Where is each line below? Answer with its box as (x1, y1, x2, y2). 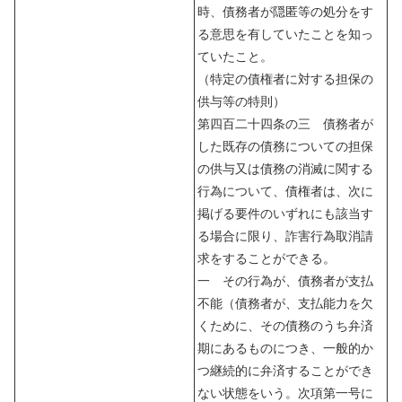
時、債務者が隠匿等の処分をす (197, 4, 373, 19)
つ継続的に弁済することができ (197, 363, 373, 378)
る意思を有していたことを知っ (197, 26, 373, 41)
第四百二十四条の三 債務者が (197, 116, 373, 131)
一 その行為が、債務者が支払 (197, 273, 373, 288)
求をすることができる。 (197, 250, 336, 266)
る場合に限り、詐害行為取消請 (197, 228, 373, 243)
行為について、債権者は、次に (197, 183, 373, 198)
